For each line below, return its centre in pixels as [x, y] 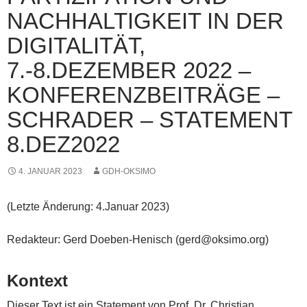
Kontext [37, 280]
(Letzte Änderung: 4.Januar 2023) [88, 206]
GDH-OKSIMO [129, 171]
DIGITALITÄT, [76, 45]
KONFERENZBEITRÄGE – [143, 95]
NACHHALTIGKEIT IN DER [145, 21]
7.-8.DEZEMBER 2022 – [129, 70]
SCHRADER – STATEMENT [149, 119]
